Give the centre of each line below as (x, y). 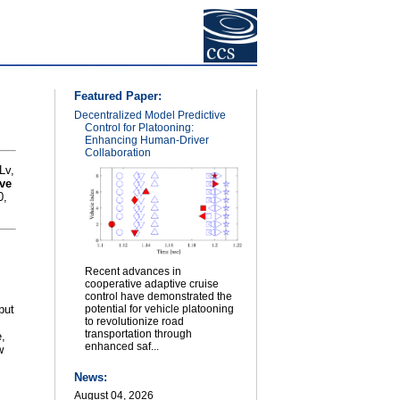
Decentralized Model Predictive (150, 115)
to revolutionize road (134, 322)
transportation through (138, 334)
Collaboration (118, 152)
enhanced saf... (122, 347)
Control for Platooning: (139, 127)
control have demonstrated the (158, 297)
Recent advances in (133, 272)
